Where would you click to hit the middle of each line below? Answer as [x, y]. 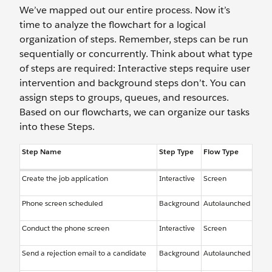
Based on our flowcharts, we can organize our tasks [134, 112]
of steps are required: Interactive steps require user [135, 68]
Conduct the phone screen [66, 228]
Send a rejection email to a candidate [84, 253]
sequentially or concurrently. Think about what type [136, 54]
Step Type [176, 151]
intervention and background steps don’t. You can [133, 83]
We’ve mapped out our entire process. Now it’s [125, 10]
